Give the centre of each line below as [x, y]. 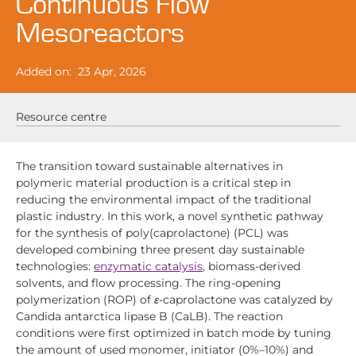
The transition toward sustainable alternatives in [149, 166]
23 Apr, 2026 [112, 72]
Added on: [44, 72]
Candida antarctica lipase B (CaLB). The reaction [149, 316]
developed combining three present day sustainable [160, 250]
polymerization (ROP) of [85, 300]
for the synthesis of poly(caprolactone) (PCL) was [152, 233]
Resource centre [61, 117]
